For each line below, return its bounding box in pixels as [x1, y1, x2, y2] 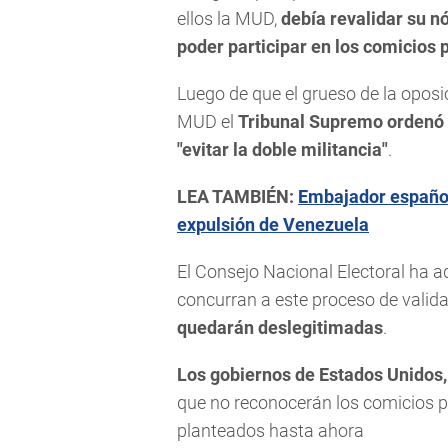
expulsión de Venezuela [177, 213, 369, 235]
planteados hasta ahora [177, 420, 364, 442]
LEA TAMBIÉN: [177, 185, 298, 207]
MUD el [177, 110, 238, 132]
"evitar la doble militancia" [177, 138, 388, 160]
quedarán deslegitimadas [177, 317, 383, 339]
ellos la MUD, [177, 7, 281, 29]
